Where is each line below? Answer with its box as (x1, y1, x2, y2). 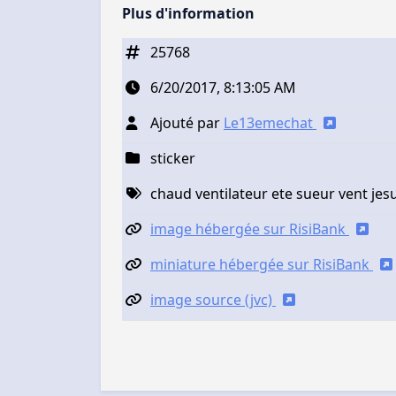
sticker (150, 148, 195, 168)
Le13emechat (224, 112, 316, 133)
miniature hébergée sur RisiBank (150, 254, 373, 274)
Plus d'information (122, 3, 255, 23)
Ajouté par (150, 112, 224, 133)
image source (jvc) (150, 289, 276, 309)
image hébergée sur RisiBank (150, 218, 349, 239)
